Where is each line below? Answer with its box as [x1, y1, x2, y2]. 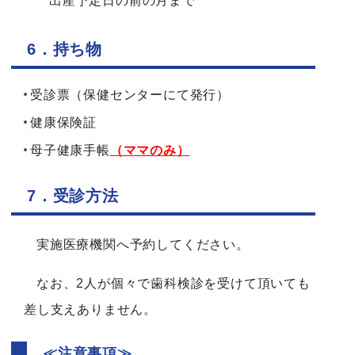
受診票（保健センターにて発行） [29, 87, 230, 101]
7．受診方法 [26, 186, 119, 204]
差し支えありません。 [23, 302, 157, 316]
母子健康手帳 [29, 143, 110, 157]
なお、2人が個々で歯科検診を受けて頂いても [36, 276, 311, 290]
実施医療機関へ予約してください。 [36, 237, 250, 251]
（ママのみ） [109, 143, 190, 157]
